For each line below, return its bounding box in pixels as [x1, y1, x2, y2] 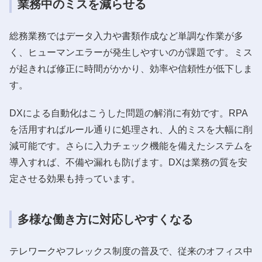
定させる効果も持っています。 [9, 173, 140, 184]
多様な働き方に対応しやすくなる [18, 212, 193, 226]
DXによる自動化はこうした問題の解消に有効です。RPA [9, 108, 248, 118]
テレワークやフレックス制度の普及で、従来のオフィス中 [9, 246, 253, 256]
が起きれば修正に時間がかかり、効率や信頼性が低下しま [9, 63, 253, 74]
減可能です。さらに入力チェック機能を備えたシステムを [9, 140, 253, 151]
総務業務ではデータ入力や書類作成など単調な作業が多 [9, 30, 243, 41]
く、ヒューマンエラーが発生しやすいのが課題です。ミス [9, 47, 253, 57]
